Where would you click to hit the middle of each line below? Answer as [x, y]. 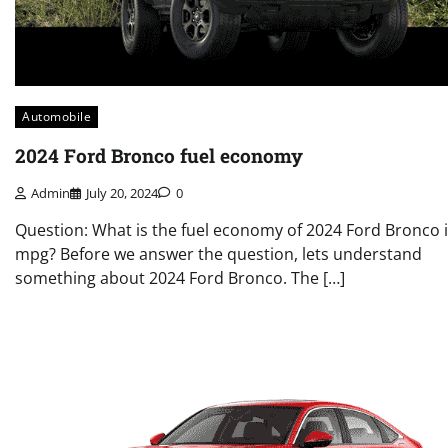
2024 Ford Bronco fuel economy [159, 155]
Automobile [56, 116]
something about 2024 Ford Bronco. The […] [180, 277]
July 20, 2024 [122, 192]
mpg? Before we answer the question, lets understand [218, 253]
